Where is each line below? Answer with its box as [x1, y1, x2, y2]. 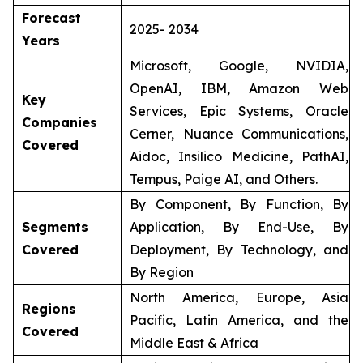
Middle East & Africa [130, 335, 258, 351]
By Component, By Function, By [130, 196, 348, 212]
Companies [22, 114, 97, 130]
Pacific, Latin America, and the [130, 312, 348, 328]
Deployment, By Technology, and [130, 241, 348, 258]
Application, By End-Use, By [130, 219, 348, 235]
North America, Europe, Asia [130, 289, 348, 305]
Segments [22, 219, 88, 235]
